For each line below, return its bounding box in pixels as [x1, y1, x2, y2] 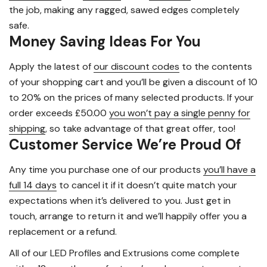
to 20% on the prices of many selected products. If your [9, 91, 254, 104]
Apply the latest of [9, 60, 94, 73]
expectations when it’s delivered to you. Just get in [9, 194, 231, 207]
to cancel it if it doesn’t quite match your [57, 179, 237, 192]
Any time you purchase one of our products [9, 163, 203, 176]
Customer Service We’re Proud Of [9, 135, 241, 154]
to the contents [179, 60, 252, 73]
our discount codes [94, 60, 179, 73]
